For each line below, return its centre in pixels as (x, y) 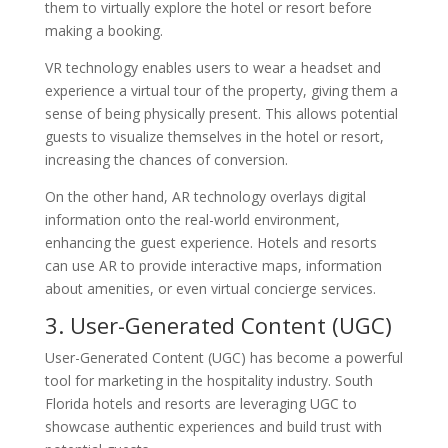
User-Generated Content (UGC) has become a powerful (223, 357)
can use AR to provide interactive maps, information (213, 265)
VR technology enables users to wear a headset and (212, 67)
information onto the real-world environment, (192, 219)
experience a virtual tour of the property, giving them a (221, 90)
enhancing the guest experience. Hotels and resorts (210, 242)
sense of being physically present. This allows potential (221, 113)
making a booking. (103, 30)
